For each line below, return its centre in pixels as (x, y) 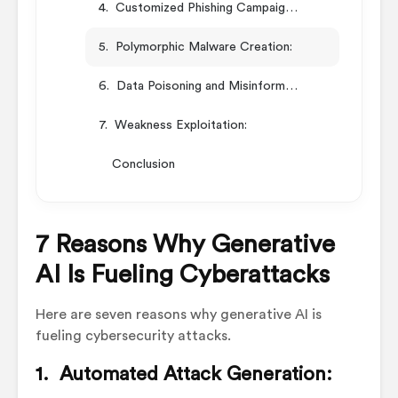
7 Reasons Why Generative (185, 244)
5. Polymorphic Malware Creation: (195, 47)
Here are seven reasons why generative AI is (179, 314)
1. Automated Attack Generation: (184, 374)
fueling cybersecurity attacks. (133, 335)
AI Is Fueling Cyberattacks (183, 274)
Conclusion (143, 164)
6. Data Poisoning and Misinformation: (291, 86)
